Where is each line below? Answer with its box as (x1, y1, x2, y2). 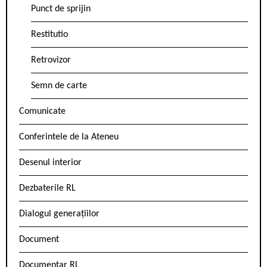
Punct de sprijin (31, 4, 91, 14)
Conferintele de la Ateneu (19, 132, 119, 142)
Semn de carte (31, 81, 87, 91)
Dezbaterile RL (19, 184, 76, 194)
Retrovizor (31, 55, 71, 66)
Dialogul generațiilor (19, 209, 100, 219)
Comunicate (19, 107, 66, 117)
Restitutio (31, 30, 68, 40)
